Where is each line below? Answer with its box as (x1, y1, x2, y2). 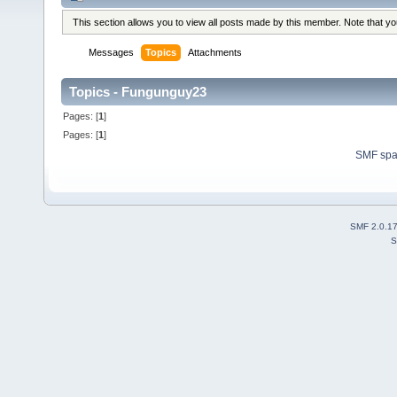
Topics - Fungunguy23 (69, 84, 206, 100)
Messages (89, 47, 135, 58)
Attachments (188, 47, 243, 58)
